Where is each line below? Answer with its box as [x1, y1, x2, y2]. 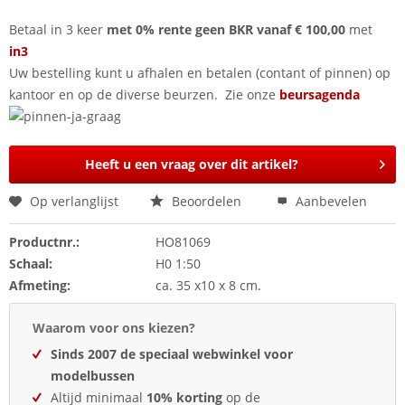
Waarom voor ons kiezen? [33, 319, 195, 336]
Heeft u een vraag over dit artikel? [85, 155, 298, 173]
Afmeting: [9, 277, 71, 294]
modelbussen [51, 367, 135, 384]
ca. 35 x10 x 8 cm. [155, 277, 261, 294]
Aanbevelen [292, 193, 367, 210]
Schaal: [9, 255, 52, 272]
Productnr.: [9, 233, 80, 250]
